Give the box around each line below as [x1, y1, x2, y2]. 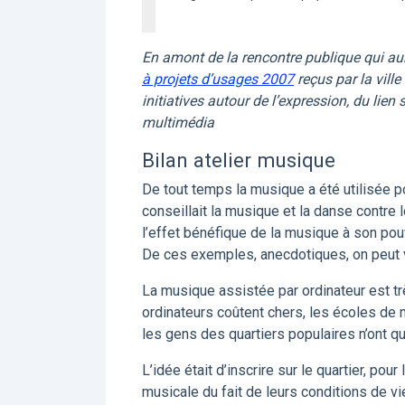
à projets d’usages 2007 [142, 71, 294, 88]
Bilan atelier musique [142, 148, 335, 172]
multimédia [142, 114, 214, 131]
